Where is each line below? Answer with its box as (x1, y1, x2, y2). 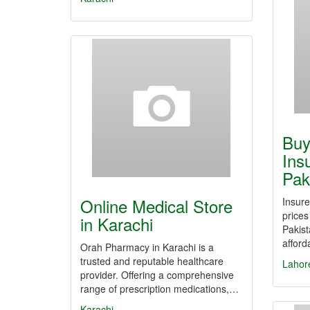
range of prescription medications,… (80, 282, 239, 295)
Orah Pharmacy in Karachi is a (80, 240, 214, 254)
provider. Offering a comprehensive (80, 268, 234, 282)
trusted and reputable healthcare (80, 254, 224, 268)
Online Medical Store (80, 194, 232, 218)
